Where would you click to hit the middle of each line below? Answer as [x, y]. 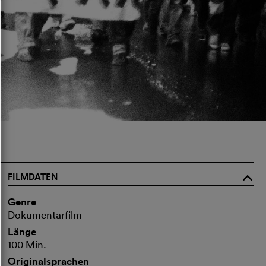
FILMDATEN [33, 176]
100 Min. [27, 244]
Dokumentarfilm [45, 214]
